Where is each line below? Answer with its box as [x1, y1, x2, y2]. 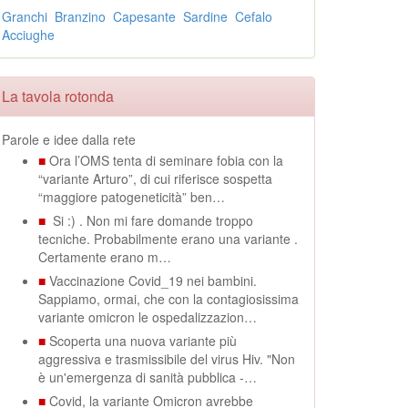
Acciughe [2, 25, 55, 44]
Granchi [2, 7, 47, 25]
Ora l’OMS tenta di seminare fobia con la [49, 151, 283, 169]
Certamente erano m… [38, 248, 171, 266]
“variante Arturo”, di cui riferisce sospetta [38, 169, 272, 188]
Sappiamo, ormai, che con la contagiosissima [38, 290, 299, 308]
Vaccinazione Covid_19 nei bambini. [49, 271, 257, 290]
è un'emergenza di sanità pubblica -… [38, 368, 257, 386]
